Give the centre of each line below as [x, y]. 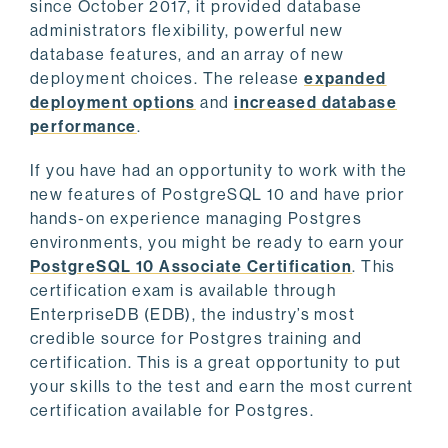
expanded [345, 79]
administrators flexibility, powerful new [187, 31]
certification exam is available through [183, 291]
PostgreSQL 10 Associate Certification [191, 267]
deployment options [113, 103]
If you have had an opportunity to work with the [219, 171]
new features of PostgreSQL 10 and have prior [217, 195]
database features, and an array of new [187, 55]
